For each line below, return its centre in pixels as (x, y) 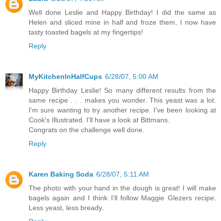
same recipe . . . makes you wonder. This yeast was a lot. (122, 100)
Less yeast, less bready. (66, 208)
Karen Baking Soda (61, 174)
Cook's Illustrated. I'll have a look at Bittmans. (99, 120)
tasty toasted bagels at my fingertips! (86, 32)
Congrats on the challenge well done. (87, 130)
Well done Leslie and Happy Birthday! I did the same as (122, 13)
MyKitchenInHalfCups (65, 77)
